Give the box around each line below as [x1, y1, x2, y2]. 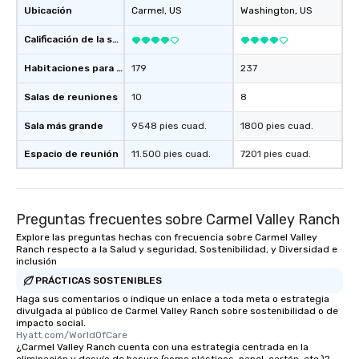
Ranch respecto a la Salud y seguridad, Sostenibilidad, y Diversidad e [16, 244, 337, 256]
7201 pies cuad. [240, 148, 311, 160]
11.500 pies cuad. [131, 148, 211, 160]
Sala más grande [24, 120, 103, 132]
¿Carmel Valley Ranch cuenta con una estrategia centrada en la [16, 341, 309, 353]
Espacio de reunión [24, 148, 119, 160]
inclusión [16, 256, 57, 268]
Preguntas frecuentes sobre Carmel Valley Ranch [16, 211, 340, 229]
